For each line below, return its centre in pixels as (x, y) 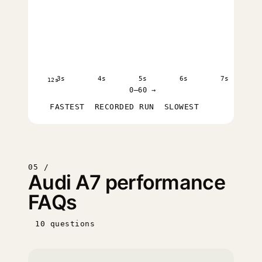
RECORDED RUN (124, 107)
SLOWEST (182, 107)
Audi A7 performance (127, 182)
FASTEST (67, 107)
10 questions (65, 224)
